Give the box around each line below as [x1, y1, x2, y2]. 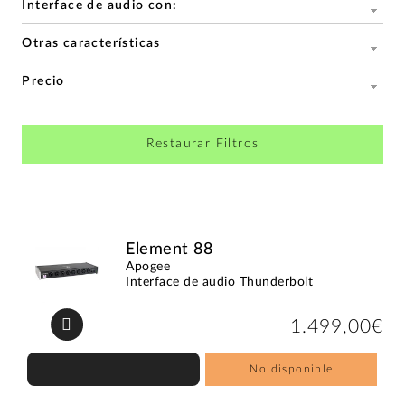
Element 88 [126, 240, 213, 258]
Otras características [22, 36, 161, 50]
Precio [22, 74, 65, 88]
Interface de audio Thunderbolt [126, 275, 314, 288]
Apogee [126, 259, 171, 273]
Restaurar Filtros [146, 137, 259, 150]
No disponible [250, 363, 334, 374]
